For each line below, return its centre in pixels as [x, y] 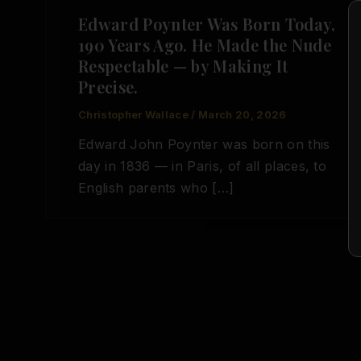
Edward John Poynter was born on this [204, 145]
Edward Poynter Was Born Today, [207, 23]
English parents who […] [156, 188]
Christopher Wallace [135, 114]
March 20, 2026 [243, 114]
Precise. [108, 86]
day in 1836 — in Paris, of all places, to [203, 166]
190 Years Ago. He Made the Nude [205, 44]
